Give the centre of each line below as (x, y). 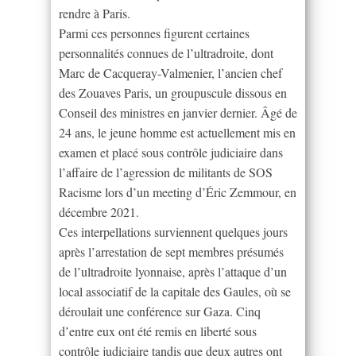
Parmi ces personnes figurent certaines (154, 33)
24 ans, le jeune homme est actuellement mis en (177, 133)
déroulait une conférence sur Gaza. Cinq (160, 311)
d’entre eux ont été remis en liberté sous (158, 331)
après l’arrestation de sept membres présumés (171, 252)
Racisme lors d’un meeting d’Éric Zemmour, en (178, 192)
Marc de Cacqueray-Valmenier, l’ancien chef (170, 73)
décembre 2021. (99, 212)
